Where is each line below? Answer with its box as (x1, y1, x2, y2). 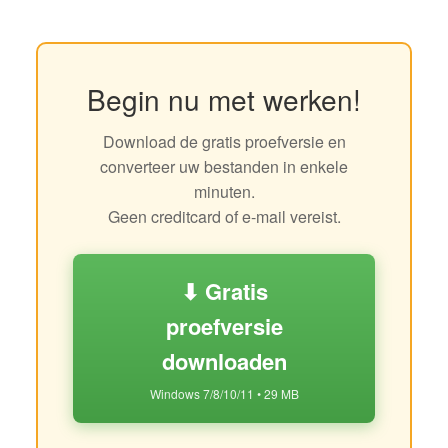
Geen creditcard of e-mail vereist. (107, 204, 341, 228)
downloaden (161, 344, 287, 377)
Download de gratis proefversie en (102, 129, 346, 153)
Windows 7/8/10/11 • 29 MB (149, 384, 299, 402)
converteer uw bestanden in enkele (100, 154, 348, 178)
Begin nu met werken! (87, 78, 361, 119)
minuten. (193, 179, 255, 203)
